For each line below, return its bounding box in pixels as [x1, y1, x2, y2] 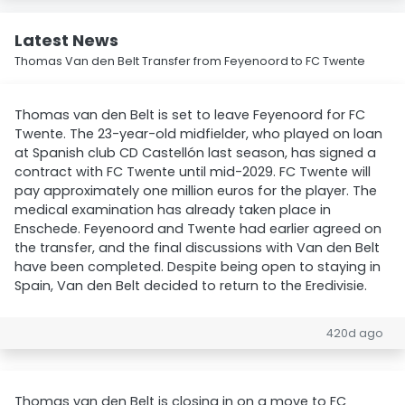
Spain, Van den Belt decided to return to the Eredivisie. [14, 277, 367, 295]
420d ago [326, 325, 383, 341]
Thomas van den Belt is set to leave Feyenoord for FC [14, 106, 365, 124]
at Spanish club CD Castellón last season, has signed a [14, 144, 376, 162]
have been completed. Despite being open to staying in [14, 258, 381, 276]
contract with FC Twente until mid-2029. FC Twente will [14, 163, 371, 181]
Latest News [14, 29, 118, 52]
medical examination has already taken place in [14, 201, 331, 219]
